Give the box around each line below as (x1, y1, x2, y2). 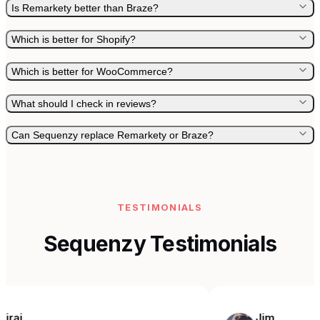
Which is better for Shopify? (11, 34, 136, 46)
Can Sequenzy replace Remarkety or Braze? (11, 129, 214, 141)
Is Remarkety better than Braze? (11, 1, 159, 14)
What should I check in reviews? (11, 97, 156, 109)
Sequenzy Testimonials (43, 231, 277, 257)
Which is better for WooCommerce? (11, 65, 173, 77)
